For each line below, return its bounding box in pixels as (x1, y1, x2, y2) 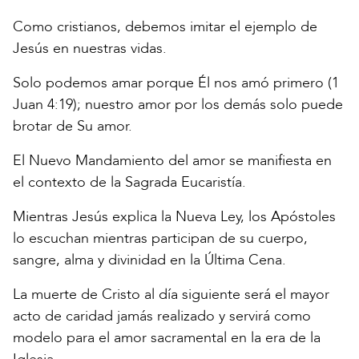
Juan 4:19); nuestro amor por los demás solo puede (13, 95, 343, 115)
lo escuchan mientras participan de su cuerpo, (13, 228, 308, 249)
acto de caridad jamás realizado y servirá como (13, 306, 311, 327)
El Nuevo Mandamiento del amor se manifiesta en (13, 151, 332, 171)
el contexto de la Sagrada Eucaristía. (13, 172, 246, 193)
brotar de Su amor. (13, 116, 132, 137)
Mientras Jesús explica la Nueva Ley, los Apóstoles (13, 207, 336, 228)
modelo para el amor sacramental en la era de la (13, 328, 321, 349)
